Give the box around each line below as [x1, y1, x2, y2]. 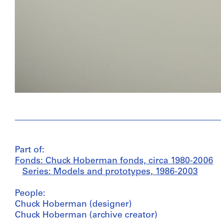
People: [15, 189, 45, 199]
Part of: [15, 146, 44, 155]
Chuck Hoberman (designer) [15, 200, 132, 210]
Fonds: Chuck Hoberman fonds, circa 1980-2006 [15, 156, 213, 166]
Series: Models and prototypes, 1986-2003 [22, 167, 198, 177]
